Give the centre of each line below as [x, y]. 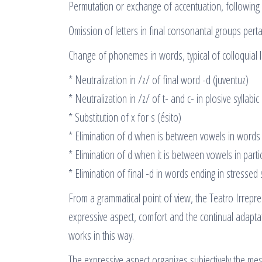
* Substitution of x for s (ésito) [125, 118]
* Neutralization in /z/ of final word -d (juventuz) [158, 80]
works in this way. [101, 236]
